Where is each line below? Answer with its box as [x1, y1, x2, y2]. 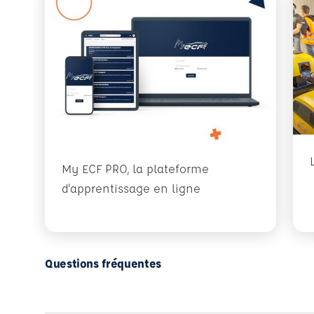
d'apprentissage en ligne [62, 180, 200, 196]
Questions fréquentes [45, 255, 161, 271]
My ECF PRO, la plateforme [62, 161, 209, 176]
